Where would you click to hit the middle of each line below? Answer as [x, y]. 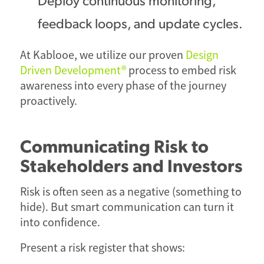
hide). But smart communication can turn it [127, 207]
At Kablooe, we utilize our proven [103, 55]
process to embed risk [181, 70]
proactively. [48, 101]
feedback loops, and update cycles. [140, 22]
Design [202, 55]
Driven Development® [73, 70]
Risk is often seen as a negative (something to [131, 192]
